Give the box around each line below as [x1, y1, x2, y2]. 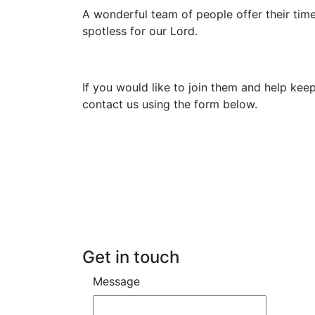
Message [93, 274, 140, 288]
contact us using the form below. [82, 97, 257, 111]
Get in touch [82, 247, 179, 267]
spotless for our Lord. [82, 24, 198, 38]
